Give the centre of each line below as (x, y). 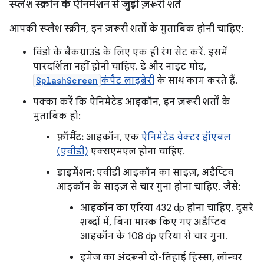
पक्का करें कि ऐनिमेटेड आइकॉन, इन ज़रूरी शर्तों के (132, 102)
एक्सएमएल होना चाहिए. (137, 151)
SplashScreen (67, 80)
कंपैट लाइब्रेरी (128, 80)
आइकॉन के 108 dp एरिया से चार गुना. (154, 236)
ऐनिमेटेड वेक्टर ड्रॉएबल (186, 137)
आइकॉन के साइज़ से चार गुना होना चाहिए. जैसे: (148, 187)
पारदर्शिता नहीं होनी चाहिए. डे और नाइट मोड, (120, 66)
